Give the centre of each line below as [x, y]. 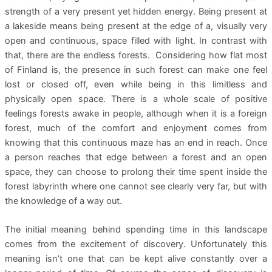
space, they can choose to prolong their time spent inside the [136, 172]
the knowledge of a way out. [63, 201]
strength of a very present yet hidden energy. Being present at [136, 12]
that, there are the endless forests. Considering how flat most [136, 56]
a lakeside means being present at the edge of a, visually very [136, 26]
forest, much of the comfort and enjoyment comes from [136, 128]
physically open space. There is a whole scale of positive [136, 99]
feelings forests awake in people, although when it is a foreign [136, 114]
